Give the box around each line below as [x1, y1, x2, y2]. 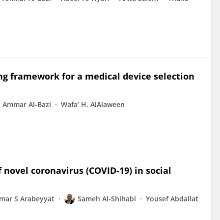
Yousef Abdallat [146, 194, 198, 203]
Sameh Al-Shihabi [78, 194, 136, 203]
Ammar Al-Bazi [2, 100, 51, 109]
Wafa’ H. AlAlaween [61, 100, 125, 109]
